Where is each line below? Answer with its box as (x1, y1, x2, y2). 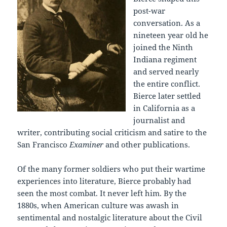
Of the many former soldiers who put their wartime (17, 163, 206, 174)
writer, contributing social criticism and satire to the (17, 127, 207, 137)
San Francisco (17, 139, 70, 149)
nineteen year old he (133, 29, 209, 40)
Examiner (69, 139, 106, 149)
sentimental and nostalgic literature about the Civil (17, 212, 203, 222)
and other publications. (105, 139, 191, 149)
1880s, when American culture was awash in (17, 200, 179, 210)
